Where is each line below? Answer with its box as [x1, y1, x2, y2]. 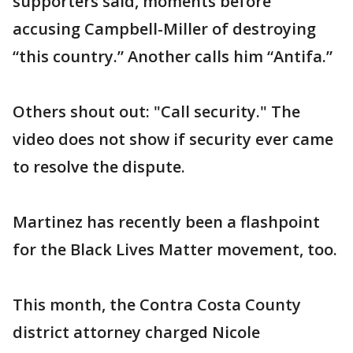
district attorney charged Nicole [13, 321, 260, 343]
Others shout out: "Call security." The [13, 101, 300, 122]
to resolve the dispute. [13, 156, 185, 177]
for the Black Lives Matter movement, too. [13, 239, 337, 260]
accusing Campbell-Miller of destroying [13, 18, 316, 39]
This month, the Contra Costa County [13, 294, 301, 315]
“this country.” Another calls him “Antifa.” [13, 46, 333, 67]
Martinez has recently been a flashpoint [13, 211, 320, 232]
